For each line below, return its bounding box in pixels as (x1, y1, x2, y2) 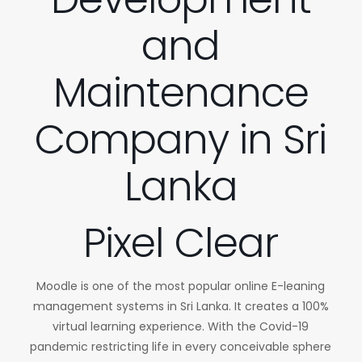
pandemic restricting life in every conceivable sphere (30, 339, 332, 355)
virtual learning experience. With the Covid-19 (53, 318, 309, 335)
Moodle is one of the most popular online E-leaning (36, 278, 326, 294)
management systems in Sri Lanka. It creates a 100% (32, 298, 329, 314)
